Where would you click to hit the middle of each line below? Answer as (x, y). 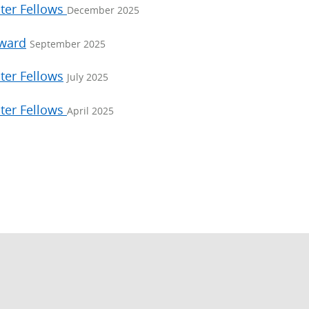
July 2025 (88, 77)
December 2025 (103, 10)
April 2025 (90, 110)
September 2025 (68, 43)
